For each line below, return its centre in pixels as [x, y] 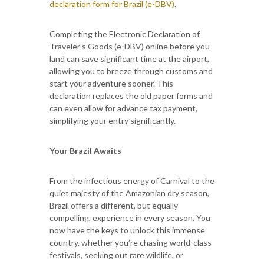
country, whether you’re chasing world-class [131, 242]
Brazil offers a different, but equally [114, 205]
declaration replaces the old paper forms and [131, 95]
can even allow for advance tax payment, [123, 108]
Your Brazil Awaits [85, 150]
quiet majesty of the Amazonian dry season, [129, 193]
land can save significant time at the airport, [129, 58]
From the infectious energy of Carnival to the [132, 180]
